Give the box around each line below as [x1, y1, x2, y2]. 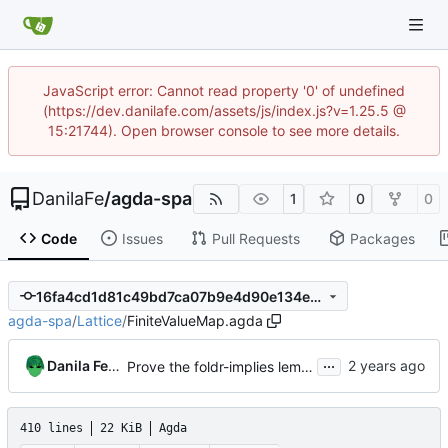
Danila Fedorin [108, 357, 120, 375]
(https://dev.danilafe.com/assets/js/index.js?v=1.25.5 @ [42, 102, 406, 119]
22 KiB [100, 421, 142, 436]
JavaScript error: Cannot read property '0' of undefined [43, 82, 405, 99]
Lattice [77, 312, 122, 330]
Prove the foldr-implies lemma [301, 357, 313, 375]
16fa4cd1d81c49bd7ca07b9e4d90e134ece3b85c [309, 287, 321, 305]
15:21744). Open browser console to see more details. [48, 122, 400, 139]
